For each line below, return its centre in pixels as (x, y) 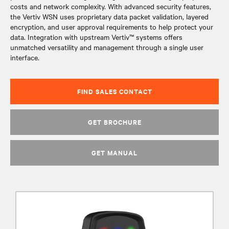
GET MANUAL (114, 153)
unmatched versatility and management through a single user (107, 47)
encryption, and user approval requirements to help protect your (112, 27)
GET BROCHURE (114, 122)
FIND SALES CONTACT (114, 91)
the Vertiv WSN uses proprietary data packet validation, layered (109, 16)
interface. (25, 57)
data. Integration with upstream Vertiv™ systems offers (96, 37)
